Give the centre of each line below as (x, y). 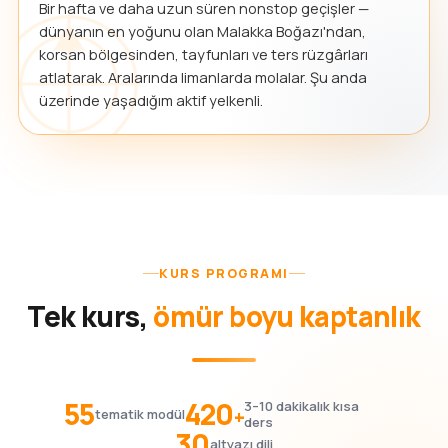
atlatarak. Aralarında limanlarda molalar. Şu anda (203, 78)
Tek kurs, (90, 315)
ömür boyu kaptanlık (287, 315)
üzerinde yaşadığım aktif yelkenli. (151, 101)
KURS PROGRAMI (224, 273)
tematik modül (139, 413)
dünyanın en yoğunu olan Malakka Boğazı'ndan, (202, 32)
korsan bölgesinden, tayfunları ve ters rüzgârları (203, 55)
